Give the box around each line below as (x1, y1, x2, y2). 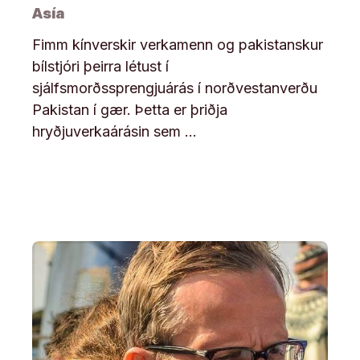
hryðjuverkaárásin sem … (31, 122, 197, 140)
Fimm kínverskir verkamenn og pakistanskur (31, 35, 323, 53)
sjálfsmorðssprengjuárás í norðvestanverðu (31, 79, 317, 96)
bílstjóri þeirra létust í (31, 57, 169, 75)
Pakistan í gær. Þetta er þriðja (31, 100, 227, 118)
